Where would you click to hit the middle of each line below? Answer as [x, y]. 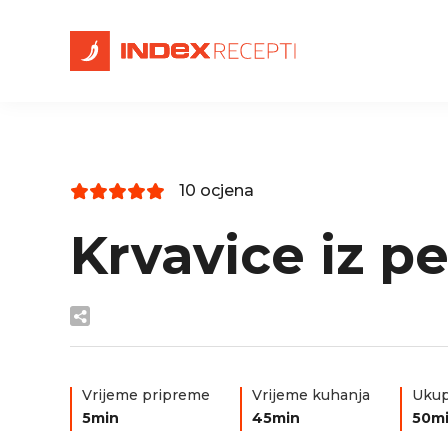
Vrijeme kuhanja [311, 395]
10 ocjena [216, 190]
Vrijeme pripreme [146, 395]
